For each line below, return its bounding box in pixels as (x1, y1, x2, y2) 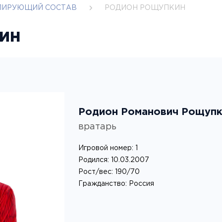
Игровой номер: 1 (78, 145, 138, 152)
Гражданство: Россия (78, 181, 154, 187)
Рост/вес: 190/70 (78, 169, 140, 175)
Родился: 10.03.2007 (78, 157, 149, 164)
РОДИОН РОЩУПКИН (105, 4, 185, 11)
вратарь (78, 123, 116, 131)
